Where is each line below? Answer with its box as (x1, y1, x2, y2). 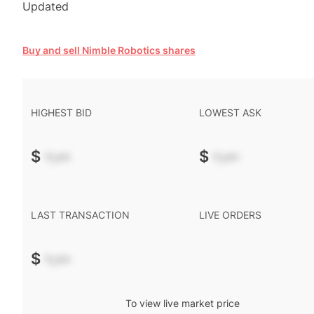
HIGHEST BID (31, 107, 92, 118)
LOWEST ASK (199, 107, 261, 118)
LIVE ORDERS (199, 209, 261, 221)
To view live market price (125, 297, 240, 309)
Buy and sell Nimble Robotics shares (22, 44, 196, 56)
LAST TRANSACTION (31, 209, 130, 221)
